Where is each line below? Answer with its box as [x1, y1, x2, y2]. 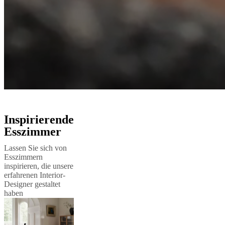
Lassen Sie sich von [4, 144, 67, 152]
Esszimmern [4, 153, 43, 161]
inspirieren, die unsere [4, 162, 73, 170]
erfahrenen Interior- [4, 171, 65, 179]
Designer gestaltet [4, 180, 60, 188]
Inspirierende [4, 113, 74, 126]
